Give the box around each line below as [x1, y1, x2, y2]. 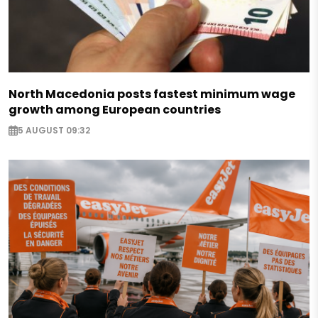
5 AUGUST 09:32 [18, 124, 90, 137]
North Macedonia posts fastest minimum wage [9, 85, 295, 102]
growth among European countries [9, 101, 221, 118]
